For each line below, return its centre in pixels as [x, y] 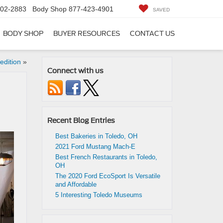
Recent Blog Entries [81, 120]
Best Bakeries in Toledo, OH [96, 136]
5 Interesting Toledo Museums [99, 195]
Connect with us [75, 71]
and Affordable [76, 184]
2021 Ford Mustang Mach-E [95, 147]
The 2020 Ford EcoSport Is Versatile [108, 176]
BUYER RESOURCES [87, 34]
